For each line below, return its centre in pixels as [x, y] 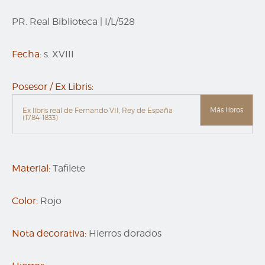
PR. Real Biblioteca [55, 22]
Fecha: [27, 54]
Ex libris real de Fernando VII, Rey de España [98, 111]
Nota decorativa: [49, 234]
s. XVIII [59, 54]
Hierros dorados [125, 234]
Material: [31, 169]
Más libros [227, 110]
